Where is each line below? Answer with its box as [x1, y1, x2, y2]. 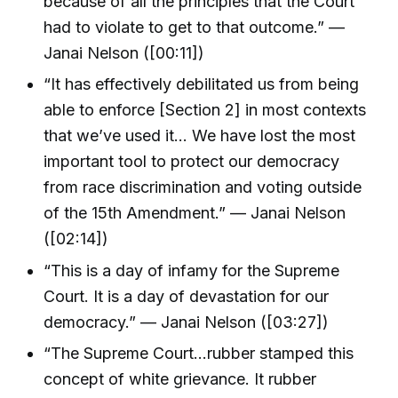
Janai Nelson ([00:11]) [44, 43, 205, 62]
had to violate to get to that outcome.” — [44, 17, 346, 36]
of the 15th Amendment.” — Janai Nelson [44, 203, 346, 223]
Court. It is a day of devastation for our [44, 286, 330, 306]
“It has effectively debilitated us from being [44, 75, 360, 94]
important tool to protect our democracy [44, 152, 340, 171]
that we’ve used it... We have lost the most [44, 126, 356, 146]
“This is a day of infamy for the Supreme [44, 260, 340, 280]
